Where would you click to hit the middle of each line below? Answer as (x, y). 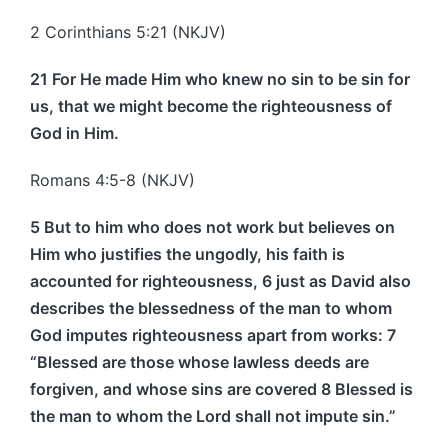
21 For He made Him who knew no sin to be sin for (220, 78)
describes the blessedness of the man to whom (211, 307)
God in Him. (74, 132)
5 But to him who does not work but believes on (212, 226)
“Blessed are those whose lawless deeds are (199, 361)
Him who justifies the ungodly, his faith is (187, 253)
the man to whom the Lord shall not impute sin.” (213, 415)
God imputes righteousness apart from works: (208, 334)
